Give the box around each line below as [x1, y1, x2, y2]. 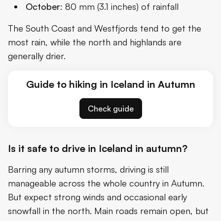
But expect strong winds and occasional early [8, 191, 187, 202]
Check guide [87, 103, 134, 113]
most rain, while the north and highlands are [8, 36, 182, 47]
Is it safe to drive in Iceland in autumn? [8, 142, 187, 154]
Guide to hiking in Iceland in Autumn [26, 77, 195, 90]
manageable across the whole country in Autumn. [8, 177, 204, 188]
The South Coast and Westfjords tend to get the [8, 22, 201, 34]
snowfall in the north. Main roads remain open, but [8, 205, 209, 216]
